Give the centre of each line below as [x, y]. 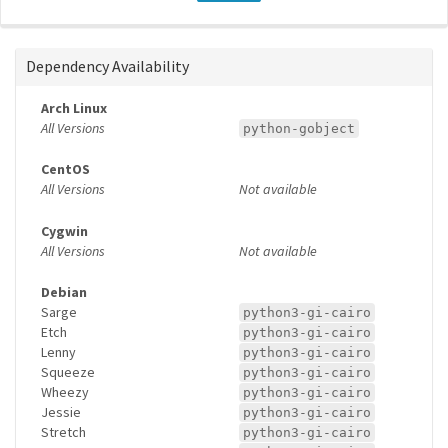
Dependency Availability [107, 66]
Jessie [61, 412]
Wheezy [65, 392]
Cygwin [64, 230]
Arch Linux [74, 107]
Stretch [63, 432]
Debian [64, 292]
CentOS [65, 169]
